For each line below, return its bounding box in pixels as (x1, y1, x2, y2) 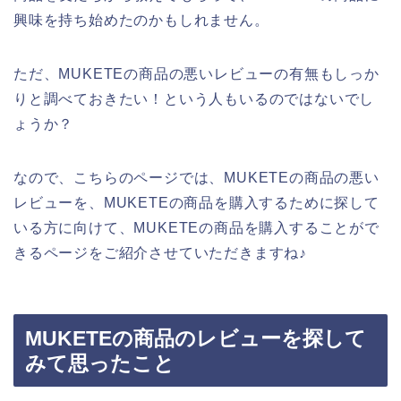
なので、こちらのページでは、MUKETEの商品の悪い (13, 169, 380, 185)
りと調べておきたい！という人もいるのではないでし (13, 90, 375, 107)
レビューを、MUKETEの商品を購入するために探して (13, 194, 380, 210)
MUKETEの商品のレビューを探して (25, 327, 366, 351)
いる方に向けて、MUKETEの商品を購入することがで (13, 219, 380, 235)
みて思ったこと (25, 352, 175, 376)
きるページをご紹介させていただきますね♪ (13, 244, 307, 260)
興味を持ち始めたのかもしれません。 (13, 12, 269, 28)
